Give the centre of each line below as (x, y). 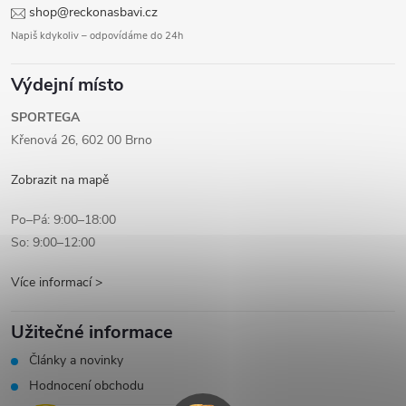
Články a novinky (76, 361)
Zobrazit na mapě (60, 180)
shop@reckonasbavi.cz (93, 13)
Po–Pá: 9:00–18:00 (63, 220)
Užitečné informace (92, 333)
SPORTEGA (45, 118)
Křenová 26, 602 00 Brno (82, 140)
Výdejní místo (68, 85)
